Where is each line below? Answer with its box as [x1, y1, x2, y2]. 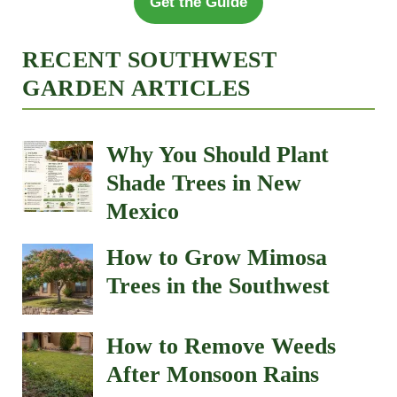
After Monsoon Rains [106, 362, 319, 388]
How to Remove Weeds [106, 333, 336, 360]
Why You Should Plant [106, 142, 329, 168]
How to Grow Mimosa [106, 245, 327, 271]
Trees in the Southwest [106, 273, 330, 300]
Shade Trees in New [106, 170, 301, 197]
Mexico [106, 198, 179, 225]
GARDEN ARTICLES [22, 75, 251, 102]
